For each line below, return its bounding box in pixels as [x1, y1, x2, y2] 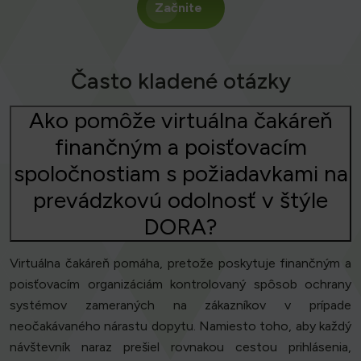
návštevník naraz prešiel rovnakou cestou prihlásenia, [10, 339, 351, 355]
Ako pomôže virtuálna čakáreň [28, 106, 333, 135]
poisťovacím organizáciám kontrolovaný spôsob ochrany [10, 276, 351, 293]
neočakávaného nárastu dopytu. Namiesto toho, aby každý [10, 318, 351, 334]
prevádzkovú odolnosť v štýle [33, 186, 328, 214]
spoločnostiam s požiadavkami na [13, 160, 348, 188]
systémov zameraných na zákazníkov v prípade [10, 297, 351, 313]
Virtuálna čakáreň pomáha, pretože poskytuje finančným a [10, 255, 351, 272]
